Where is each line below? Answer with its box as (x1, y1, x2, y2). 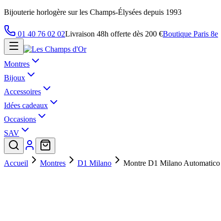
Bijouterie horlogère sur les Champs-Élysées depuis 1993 (4, 8, 182, 16)
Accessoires (4, 87, 41, 96)
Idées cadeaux (4, 101, 48, 110)
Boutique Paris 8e (163, 30, 218, 38)
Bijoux (4, 74, 25, 82)
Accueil (4, 159, 28, 167)
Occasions (4, 115, 36, 123)
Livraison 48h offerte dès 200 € (65, 30, 163, 38)
